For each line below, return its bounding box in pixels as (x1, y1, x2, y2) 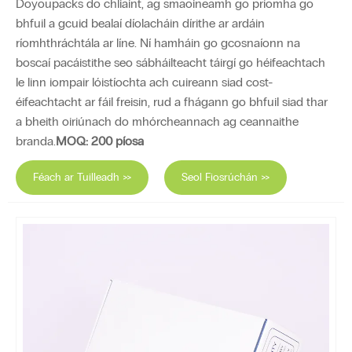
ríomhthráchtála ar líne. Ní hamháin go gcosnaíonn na (16, 35, 300, 50)
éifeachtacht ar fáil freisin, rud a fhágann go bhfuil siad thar (16, 93, 328, 109)
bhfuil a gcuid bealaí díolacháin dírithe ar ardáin (16, 15, 265, 31)
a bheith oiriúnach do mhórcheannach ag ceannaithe (16, 113, 299, 129)
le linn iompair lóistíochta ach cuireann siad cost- (16, 74, 273, 90)
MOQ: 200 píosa (56, 133, 144, 148)
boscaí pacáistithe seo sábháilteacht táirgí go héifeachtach (16, 54, 325, 70)
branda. (16, 133, 56, 148)
